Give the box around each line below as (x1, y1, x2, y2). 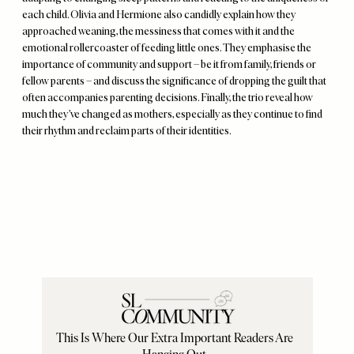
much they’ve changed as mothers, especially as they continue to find (22, 107, 322, 121)
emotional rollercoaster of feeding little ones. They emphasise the (22, 41, 311, 55)
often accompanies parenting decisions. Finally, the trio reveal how (22, 91, 313, 104)
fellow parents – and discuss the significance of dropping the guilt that (22, 74, 326, 88)
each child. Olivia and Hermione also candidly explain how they (22, 8, 296, 21)
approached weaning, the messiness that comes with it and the (22, 24, 295, 38)
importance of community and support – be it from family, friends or (22, 58, 316, 71)
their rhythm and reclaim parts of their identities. (22, 124, 232, 137)
